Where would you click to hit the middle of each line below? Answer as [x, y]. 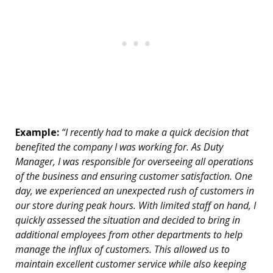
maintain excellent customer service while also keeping [131, 264]
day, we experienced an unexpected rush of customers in [135, 191]
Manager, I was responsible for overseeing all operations [134, 162]
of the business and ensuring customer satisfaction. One [134, 176]
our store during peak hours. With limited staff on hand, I [136, 206]
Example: [37, 133]
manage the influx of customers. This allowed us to [122, 250]
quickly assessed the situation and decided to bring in [128, 220]
